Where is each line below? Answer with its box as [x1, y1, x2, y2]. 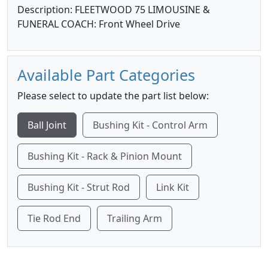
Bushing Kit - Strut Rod [28, 181, 130, 194]
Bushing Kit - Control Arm [93, 118, 208, 132]
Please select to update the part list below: [17, 89, 209, 102]
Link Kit [156, 181, 189, 194]
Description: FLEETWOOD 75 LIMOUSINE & [17, 3, 210, 16]
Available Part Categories [17, 65, 195, 85]
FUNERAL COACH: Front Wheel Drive [17, 17, 180, 31]
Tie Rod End [28, 212, 81, 225]
